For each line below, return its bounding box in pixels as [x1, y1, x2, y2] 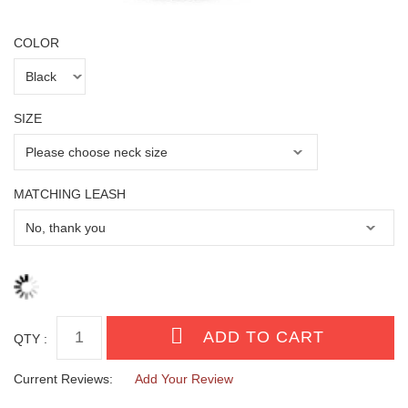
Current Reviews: [14, 371, 113, 386]
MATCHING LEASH [14, 187, 126, 202]
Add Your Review [135, 371, 233, 386]
